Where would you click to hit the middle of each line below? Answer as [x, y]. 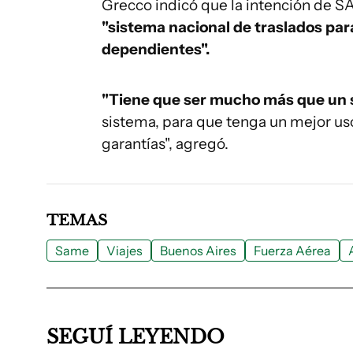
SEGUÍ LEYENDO [136, 337]
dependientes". [156, 49]
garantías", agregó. [165, 144]
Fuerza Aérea [292, 251]
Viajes [124, 251]
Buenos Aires [198, 251]
